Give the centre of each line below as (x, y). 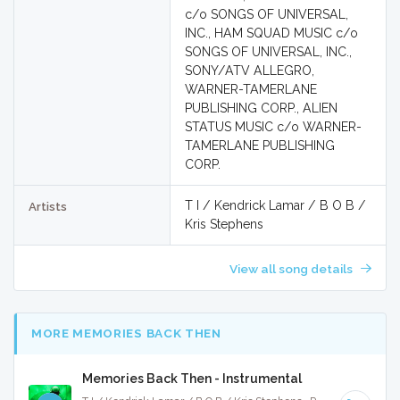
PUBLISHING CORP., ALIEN (261, 108)
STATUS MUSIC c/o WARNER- (273, 127)
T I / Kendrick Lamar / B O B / (275, 206)
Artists (48, 207)
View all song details (292, 268)
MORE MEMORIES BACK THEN (126, 333)
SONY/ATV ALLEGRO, (249, 71)
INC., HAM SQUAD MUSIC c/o (271, 33)
